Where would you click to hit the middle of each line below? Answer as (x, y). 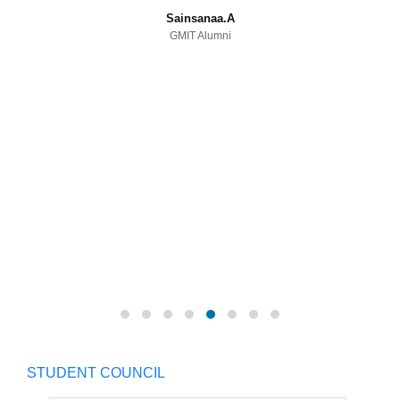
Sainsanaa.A (200, 18)
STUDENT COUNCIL (96, 372)
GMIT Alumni (200, 35)
